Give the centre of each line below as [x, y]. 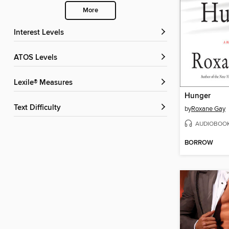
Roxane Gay [208, 109]
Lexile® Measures [45, 83]
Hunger [198, 96]
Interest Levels [40, 33]
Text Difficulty [39, 108]
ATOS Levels [38, 58]
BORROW [199, 143]
